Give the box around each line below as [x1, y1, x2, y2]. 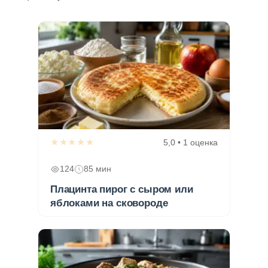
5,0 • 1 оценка [163, 137, 218, 147]
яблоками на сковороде [50, 197, 168, 209]
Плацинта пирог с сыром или [50, 183, 193, 195]
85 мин [84, 164, 111, 173]
